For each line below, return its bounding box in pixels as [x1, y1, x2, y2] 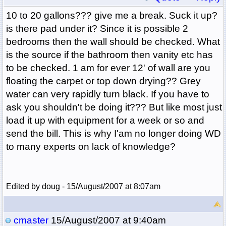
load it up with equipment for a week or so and [6, 115, 204, 126]
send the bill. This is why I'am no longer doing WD [6, 128, 221, 139]
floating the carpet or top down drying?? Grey [6, 76, 201, 87]
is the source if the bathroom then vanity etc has [6, 49, 213, 61]
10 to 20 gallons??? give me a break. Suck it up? [6, 10, 217, 21]
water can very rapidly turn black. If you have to [6, 89, 209, 100]
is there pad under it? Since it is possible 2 [6, 23, 188, 34]
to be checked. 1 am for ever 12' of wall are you [6, 63, 210, 74]
